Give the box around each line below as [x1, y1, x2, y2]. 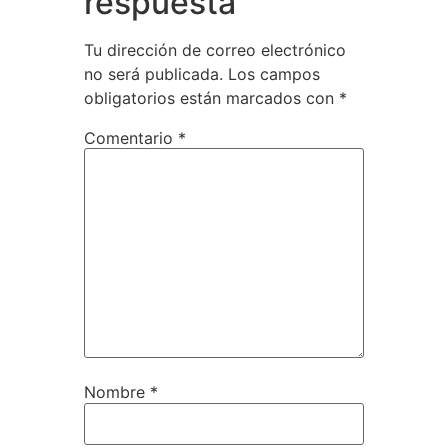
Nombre [84, 382, 150, 403]
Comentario [84, 128, 178, 149]
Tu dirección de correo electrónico [84, 40, 346, 60]
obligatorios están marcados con [84, 88, 339, 108]
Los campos [228, 64, 320, 84]
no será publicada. [84, 64, 223, 84]
